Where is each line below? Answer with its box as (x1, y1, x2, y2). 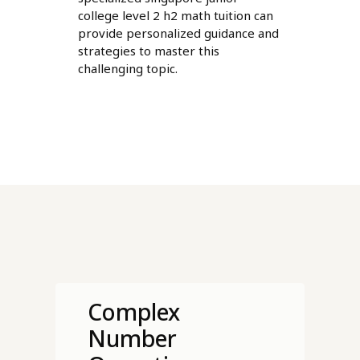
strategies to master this (77, 43, 219, 59)
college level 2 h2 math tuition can (77, 7, 273, 24)
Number (87, 323, 177, 354)
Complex (87, 297, 180, 328)
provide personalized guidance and (77, 25, 279, 42)
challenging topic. (77, 60, 178, 77)
